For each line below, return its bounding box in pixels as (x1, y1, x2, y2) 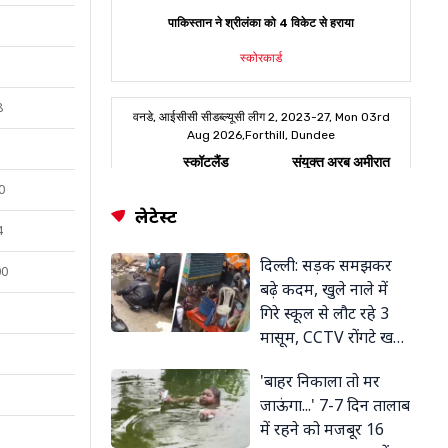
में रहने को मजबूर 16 (260, 418, 384, 440)
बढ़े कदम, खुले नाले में (260, 278, 388, 300)
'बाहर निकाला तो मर (260, 370, 380, 392)
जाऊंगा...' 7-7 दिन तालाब (260, 394, 410, 416)
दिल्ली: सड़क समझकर (260, 254, 392, 276)
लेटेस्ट (135, 204, 177, 228)
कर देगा (260, 350, 306, 372)
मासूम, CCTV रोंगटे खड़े (260, 326, 402, 348)
